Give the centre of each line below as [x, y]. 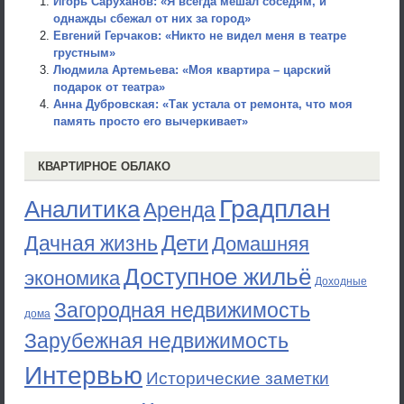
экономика [72, 278]
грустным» [84, 53]
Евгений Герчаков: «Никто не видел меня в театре [200, 36]
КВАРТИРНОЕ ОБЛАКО [104, 166]
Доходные [341, 281]
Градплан [275, 209]
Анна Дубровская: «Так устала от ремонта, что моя [203, 104]
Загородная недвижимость [182, 310]
